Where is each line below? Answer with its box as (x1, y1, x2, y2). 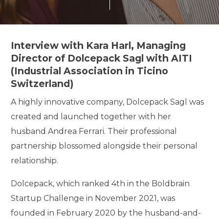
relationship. (11, 155, 59, 165)
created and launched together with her (11, 111, 172, 121)
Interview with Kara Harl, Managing (11, 40, 186, 51)
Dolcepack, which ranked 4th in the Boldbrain (11, 179, 190, 189)
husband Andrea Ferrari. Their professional (11, 126, 177, 136)
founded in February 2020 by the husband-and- (11, 208, 201, 218)
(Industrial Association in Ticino (11, 65, 169, 77)
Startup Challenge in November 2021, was (11, 194, 175, 203)
